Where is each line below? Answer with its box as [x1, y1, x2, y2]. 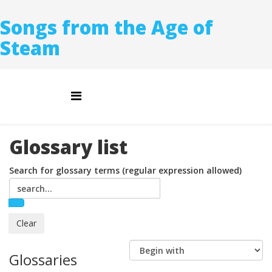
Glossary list [9, 134, 127, 160]
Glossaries [9, 250, 77, 270]
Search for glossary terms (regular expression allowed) [9, 165, 242, 176]
